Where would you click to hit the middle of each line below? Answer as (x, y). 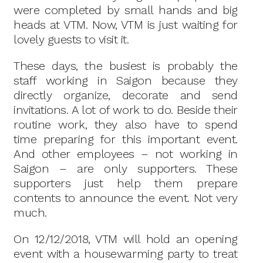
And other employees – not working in (126, 154)
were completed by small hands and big (126, 10)
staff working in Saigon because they (126, 80)
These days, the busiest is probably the (126, 66)
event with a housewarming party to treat (126, 254)
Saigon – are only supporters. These (126, 168)
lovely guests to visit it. (71, 39)
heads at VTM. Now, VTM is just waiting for (126, 25)
